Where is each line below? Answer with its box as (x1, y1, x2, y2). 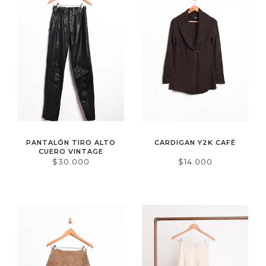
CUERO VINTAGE (39, 147, 103, 156)
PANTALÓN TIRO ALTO (26, 138, 116, 147)
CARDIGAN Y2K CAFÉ (154, 138, 236, 147)
